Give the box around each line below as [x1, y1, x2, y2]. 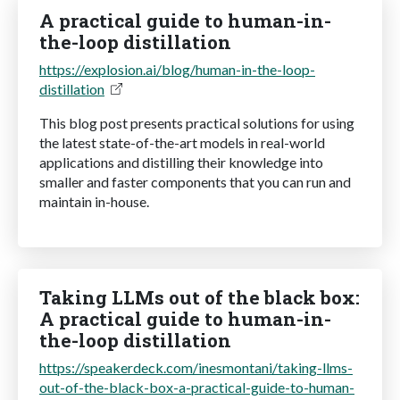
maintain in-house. [39, 192, 149, 210]
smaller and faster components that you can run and [39, 172, 351, 190]
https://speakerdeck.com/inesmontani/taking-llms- [39, 358, 353, 376]
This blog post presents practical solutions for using [39, 113, 354, 131]
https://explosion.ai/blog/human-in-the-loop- [39, 60, 315, 78]
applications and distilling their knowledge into [39, 153, 323, 171]
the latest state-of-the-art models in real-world [39, 133, 325, 151]
